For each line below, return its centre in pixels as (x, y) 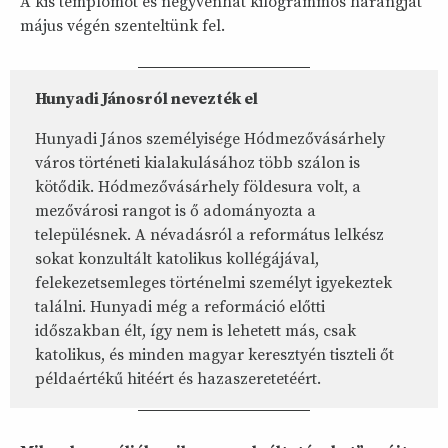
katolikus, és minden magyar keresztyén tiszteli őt (214, 355)
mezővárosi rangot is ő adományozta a (175, 211)
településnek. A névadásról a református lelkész (209, 235)
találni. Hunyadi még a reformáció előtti (180, 307)
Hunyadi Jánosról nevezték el (146, 99)
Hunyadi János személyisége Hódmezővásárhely (210, 139)
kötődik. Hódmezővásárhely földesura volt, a (198, 187)
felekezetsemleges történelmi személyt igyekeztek (213, 283)
